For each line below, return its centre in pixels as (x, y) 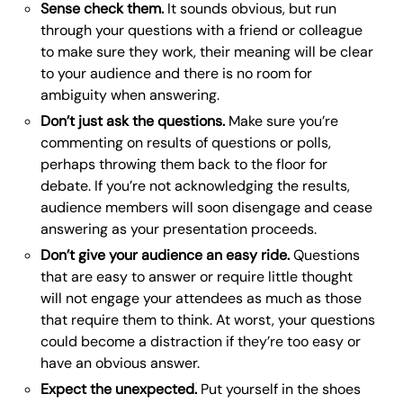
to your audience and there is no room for (176, 73)
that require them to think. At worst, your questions (208, 320)
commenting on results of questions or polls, (186, 143)
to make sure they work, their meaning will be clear (207, 52)
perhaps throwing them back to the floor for (184, 164)
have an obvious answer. (120, 363)
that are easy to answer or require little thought (197, 277)
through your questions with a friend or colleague (201, 30)
